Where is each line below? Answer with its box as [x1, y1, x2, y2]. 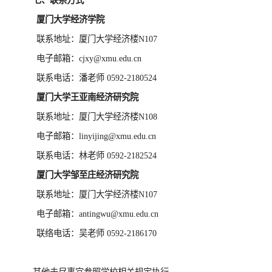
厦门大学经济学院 [36, 15, 105, 24]
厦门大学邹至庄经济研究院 [36, 170, 139, 180]
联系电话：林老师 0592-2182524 [36, 151, 157, 160]
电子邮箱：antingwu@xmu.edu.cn [36, 209, 159, 219]
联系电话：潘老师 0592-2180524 [36, 73, 157, 83]
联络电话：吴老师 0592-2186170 [36, 228, 157, 238]
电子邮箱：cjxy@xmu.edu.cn [36, 53, 142, 63]
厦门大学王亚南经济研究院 [36, 92, 139, 102]
